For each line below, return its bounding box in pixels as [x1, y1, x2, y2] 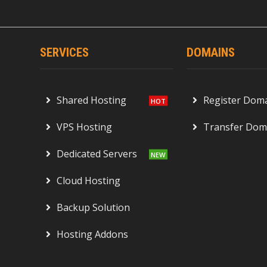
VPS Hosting [57, 120, 113, 134]
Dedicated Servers [57, 147, 138, 161]
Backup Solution [57, 201, 131, 215]
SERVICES [40, 45, 89, 60]
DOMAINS [187, 45, 235, 60]
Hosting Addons [57, 228, 129, 241]
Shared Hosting [57, 94, 127, 107]
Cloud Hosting [57, 174, 121, 188]
